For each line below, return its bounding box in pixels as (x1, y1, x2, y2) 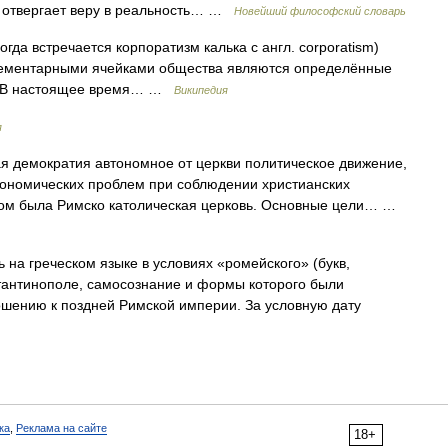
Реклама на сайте (16, 422, 107, 434)
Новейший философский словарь (234, 5, 406, 17)
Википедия (174, 84, 228, 96)
